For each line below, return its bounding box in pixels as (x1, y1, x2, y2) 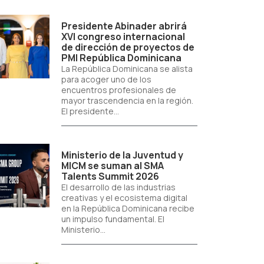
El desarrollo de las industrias (61, 181, 176, 193)
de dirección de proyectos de (61, 41, 194, 54)
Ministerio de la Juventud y (61, 148, 183, 161)
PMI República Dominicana (61, 51, 181, 64)
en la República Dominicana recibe (61, 203, 194, 214)
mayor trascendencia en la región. (61, 95, 193, 106)
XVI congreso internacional (61, 30, 185, 43)
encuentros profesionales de (61, 84, 176, 95)
